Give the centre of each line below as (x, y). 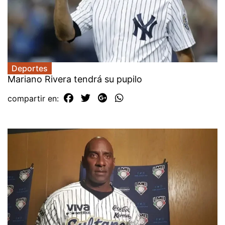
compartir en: (34, 99)
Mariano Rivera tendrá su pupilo (75, 79)
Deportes (30, 69)
